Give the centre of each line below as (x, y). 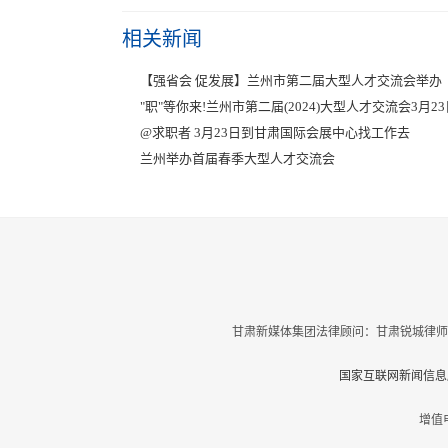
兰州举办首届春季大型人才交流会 (237, 158)
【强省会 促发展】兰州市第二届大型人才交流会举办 (291, 80)
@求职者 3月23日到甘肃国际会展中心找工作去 (275, 132)
